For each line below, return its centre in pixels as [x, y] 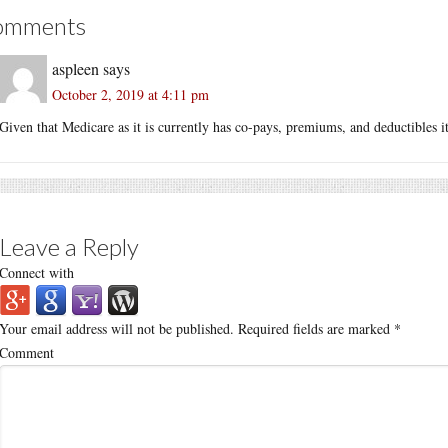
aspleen [75, 68]
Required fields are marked [314, 328]
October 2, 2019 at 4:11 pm [130, 94]
